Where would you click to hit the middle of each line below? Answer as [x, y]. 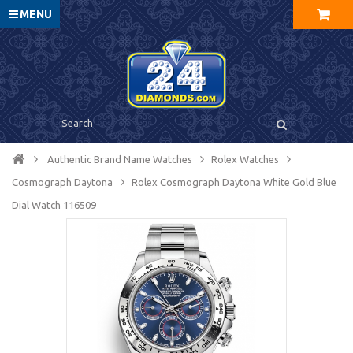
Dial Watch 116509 [54, 205]
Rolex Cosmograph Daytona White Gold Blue [234, 182]
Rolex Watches [245, 159]
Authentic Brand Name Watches [120, 159]
